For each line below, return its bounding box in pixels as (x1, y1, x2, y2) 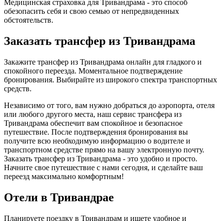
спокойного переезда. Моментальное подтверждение (4, 66, 183, 75)
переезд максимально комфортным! (4, 172, 124, 181)
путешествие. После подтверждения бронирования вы (4, 127, 188, 136)
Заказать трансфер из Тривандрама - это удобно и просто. (4, 154, 197, 163)
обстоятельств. (4, 15, 53, 24)
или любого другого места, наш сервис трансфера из (4, 110, 182, 118)
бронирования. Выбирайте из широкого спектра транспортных (4, 75, 217, 84)
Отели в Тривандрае (4, 190, 114, 204)
